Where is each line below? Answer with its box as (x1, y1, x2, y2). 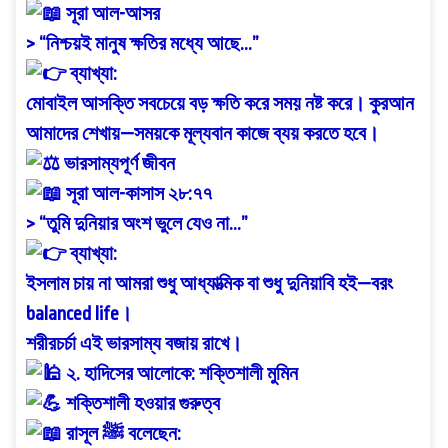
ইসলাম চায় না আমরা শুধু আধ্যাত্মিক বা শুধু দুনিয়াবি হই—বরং (26, 272, 393, 295)
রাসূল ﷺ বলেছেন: (124, 422, 181, 445)
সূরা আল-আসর (62, 2, 160, 25)
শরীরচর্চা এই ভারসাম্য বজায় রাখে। (26, 332, 242, 355)
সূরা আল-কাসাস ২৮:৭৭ (62, 182, 212, 205)
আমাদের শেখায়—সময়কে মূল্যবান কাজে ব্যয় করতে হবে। (26, 122, 379, 145)
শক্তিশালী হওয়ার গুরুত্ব (62, 392, 220, 415)
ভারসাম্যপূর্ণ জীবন (60, 152, 175, 175)
